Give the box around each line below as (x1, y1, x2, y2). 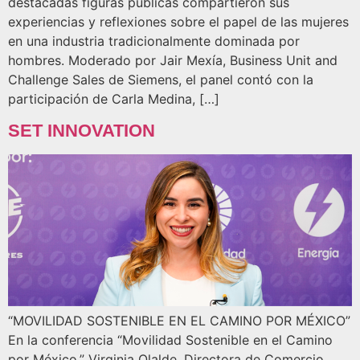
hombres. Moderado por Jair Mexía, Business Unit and (8, 52, 337, 69)
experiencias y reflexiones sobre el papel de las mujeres (8, 14, 349, 31)
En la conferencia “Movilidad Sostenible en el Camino (8, 332, 333, 349)
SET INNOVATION (8, 120, 155, 141)
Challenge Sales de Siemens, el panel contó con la (8, 72, 313, 88)
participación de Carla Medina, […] (8, 91, 219, 108)
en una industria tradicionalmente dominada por (8, 33, 300, 50)
